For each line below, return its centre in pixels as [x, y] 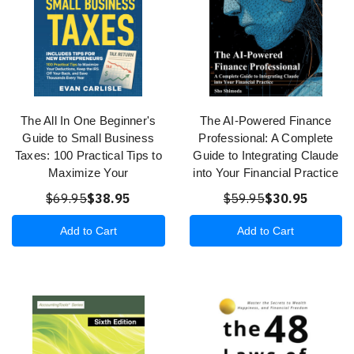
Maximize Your [88, 172]
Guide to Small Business [88, 137]
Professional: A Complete [266, 137]
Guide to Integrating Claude [266, 155]
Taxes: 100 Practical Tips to [88, 155]
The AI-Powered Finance [266, 120]
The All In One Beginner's [88, 120]
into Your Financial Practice [266, 172]
